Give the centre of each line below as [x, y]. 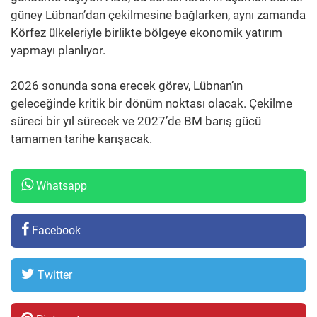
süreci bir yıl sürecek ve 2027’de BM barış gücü [136, 121]
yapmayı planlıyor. [58, 50]
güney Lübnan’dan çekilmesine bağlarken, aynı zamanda [158, 15]
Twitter [53, 275]
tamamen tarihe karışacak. [81, 138]
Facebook [55, 230]
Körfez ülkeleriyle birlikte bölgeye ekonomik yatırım [146, 32]
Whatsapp [60, 185]
